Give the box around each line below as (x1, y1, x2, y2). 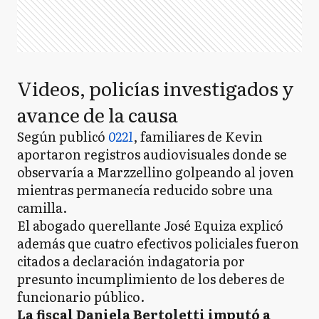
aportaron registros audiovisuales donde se (17, 145, 287, 164)
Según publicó (17, 127, 108, 146)
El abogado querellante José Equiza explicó (17, 216, 283, 235)
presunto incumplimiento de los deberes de (17, 269, 285, 288)
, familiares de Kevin (133, 127, 263, 146)
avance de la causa (17, 100, 178, 128)
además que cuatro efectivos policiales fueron (17, 234, 299, 253)
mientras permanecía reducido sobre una (17, 180, 273, 199)
